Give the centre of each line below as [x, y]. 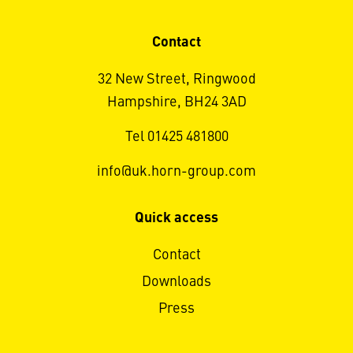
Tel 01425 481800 [176, 137]
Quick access [176, 219]
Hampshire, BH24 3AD [176, 103]
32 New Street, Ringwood [176, 80]
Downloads [176, 282]
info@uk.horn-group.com [176, 172]
